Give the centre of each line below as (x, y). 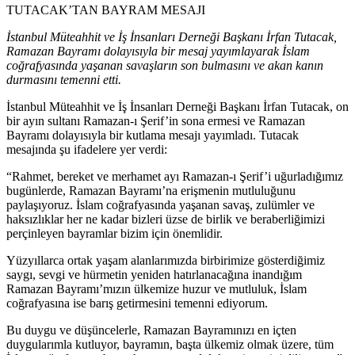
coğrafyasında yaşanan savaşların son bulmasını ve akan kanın (165, 65)
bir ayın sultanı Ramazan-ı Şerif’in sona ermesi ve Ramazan (156, 120)
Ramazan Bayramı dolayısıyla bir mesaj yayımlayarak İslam (158, 51)
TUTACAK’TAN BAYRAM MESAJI (106, 10)
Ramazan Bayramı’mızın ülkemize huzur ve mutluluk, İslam (157, 288)
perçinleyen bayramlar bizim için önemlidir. (115, 233)
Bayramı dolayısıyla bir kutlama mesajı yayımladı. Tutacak (153, 135)
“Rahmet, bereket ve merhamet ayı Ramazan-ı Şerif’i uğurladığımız (175, 176)
